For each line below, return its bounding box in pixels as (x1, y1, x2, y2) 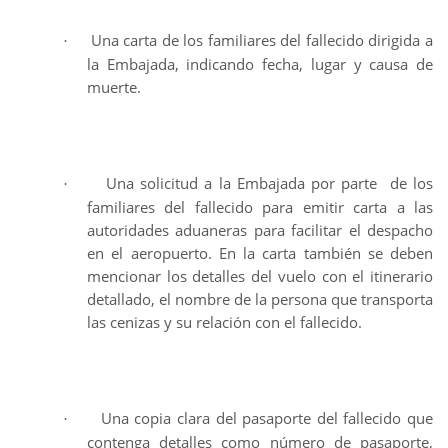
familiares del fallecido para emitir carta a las (87, 197, 433, 217)
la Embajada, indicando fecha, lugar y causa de (87, 54, 433, 74)
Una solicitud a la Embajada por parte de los (106, 173, 433, 193)
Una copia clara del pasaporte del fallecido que (100, 408, 433, 428)
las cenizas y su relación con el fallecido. (87, 312, 362, 332)
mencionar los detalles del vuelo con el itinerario (87, 266, 433, 286)
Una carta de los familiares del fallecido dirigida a (90, 30, 434, 50)
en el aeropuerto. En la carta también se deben (87, 243, 433, 263)
